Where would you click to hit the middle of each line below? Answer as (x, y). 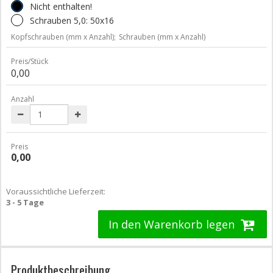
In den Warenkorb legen (173, 224)
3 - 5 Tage (25, 202)
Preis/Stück (30, 61)
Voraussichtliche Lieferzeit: (56, 191)
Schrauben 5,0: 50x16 (72, 20)
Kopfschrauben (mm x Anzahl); (63, 37)
